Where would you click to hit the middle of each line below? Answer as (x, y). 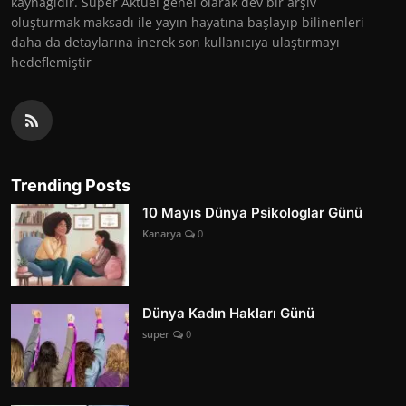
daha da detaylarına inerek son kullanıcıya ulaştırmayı (175, 42)
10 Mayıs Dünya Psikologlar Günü (252, 212)
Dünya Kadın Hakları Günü (228, 313)
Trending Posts (71, 185)
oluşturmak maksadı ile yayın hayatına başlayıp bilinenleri (188, 22)
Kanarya (162, 233)
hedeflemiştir (51, 62)
